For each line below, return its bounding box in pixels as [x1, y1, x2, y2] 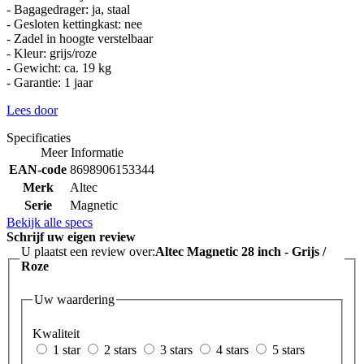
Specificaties [6, 130, 71, 145]
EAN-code [9, 162, 67, 176]
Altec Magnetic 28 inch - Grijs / [155, 244, 326, 258]
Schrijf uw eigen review [6, 229, 136, 244]
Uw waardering [34, 292, 115, 307]
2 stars [104, 343, 136, 357]
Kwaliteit [32, 327, 80, 341]
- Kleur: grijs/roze [6, 45, 97, 60]
